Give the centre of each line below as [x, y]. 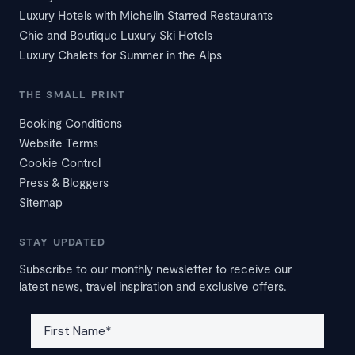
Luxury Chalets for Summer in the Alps [120, 55]
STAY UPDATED [63, 242]
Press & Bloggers [64, 183]
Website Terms [59, 143]
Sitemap [41, 202]
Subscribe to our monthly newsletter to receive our [155, 269]
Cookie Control [60, 163]
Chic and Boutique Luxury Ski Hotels [116, 35]
